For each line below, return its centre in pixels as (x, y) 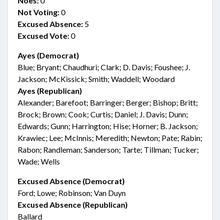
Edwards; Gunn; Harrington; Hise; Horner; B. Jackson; (108, 126)
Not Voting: (39, 12)
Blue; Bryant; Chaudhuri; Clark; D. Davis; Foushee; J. (104, 67)
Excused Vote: (43, 36)
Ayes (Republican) (50, 91)
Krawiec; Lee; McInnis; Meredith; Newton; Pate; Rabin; (110, 138)
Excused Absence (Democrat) (71, 181)
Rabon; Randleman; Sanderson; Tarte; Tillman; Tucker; (108, 150)
